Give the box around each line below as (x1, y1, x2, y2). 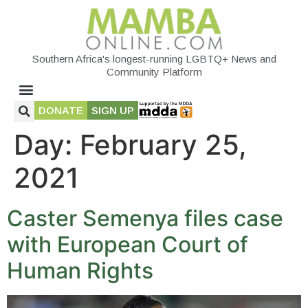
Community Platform (106, 65, 202, 78)
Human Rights (7, 256, 153, 284)
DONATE (38, 104, 83, 116)
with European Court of (7, 230, 248, 258)
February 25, (80, 127, 247, 162)
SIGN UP (91, 104, 134, 116)
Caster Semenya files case (7, 204, 283, 232)
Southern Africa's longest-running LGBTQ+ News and (32, 52, 276, 65)
